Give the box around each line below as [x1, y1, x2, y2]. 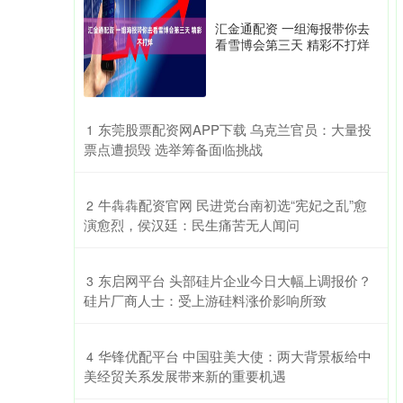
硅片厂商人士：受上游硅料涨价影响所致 [84, 291, 327, 309]
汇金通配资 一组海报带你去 [215, 19, 370, 37]
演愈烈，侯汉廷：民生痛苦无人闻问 [84, 215, 300, 234]
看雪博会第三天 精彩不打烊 [215, 35, 370, 53]
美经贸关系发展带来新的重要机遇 [84, 366, 286, 385]
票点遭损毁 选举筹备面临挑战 [84, 139, 263, 158]
